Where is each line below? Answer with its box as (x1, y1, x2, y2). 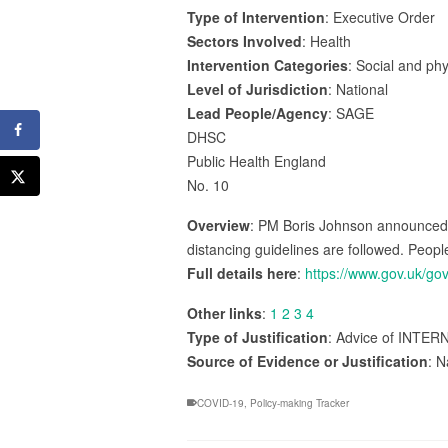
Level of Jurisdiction (187, 79, 328, 99)
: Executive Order (325, 7, 435, 27)
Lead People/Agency (187, 103, 328, 123)
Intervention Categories (187, 55, 348, 75)
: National (328, 79, 388, 99)
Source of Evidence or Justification (187, 351, 428, 371)
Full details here (187, 263, 297, 283)
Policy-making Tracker (250, 396, 349, 410)
